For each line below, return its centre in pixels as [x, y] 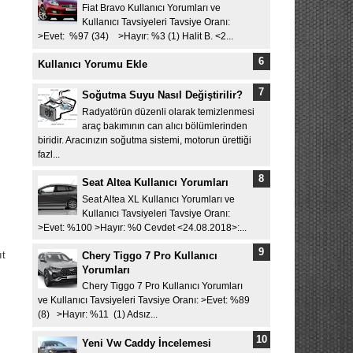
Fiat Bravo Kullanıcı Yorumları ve [151, 8]
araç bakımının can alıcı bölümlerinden [165, 126]
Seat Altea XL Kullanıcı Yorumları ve [158, 199]
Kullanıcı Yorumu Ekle [92, 65]
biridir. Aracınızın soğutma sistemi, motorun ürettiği [144, 140]
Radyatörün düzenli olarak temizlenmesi [168, 111]
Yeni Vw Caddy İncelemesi [147, 343]
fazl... [48, 154]
